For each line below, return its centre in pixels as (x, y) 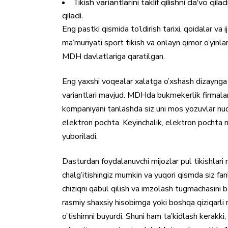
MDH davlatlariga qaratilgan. (113, 56)
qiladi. (73, 16)
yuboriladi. (80, 136)
